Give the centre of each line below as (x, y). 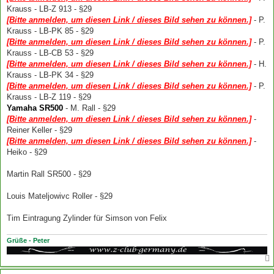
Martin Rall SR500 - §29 (49, 174)
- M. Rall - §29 (89, 108)
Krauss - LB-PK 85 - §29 (50, 31)
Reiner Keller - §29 (39, 130)
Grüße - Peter (28, 241)
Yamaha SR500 (35, 108)
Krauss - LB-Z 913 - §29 (49, 9)
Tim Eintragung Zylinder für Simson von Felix (87, 218)
